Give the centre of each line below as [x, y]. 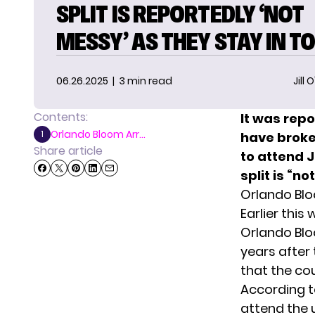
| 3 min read [140, 81]
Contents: [61, 117]
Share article [68, 151]
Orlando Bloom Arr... [98, 135]
